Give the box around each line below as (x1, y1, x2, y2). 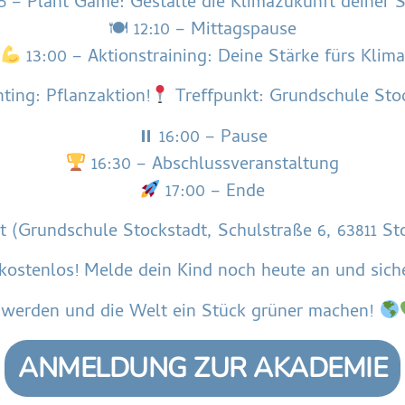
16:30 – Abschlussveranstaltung (86, 150, 340, 181)
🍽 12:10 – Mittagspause (108, 15, 297, 46)
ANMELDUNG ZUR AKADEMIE (18, 350, 387, 388)
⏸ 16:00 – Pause (137, 123, 268, 154)
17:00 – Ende (160, 177, 266, 208)
